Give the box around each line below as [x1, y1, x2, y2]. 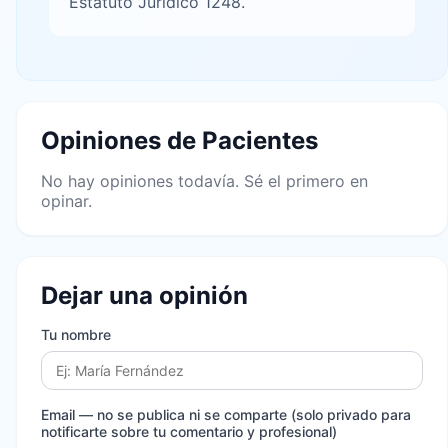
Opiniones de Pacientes [41, 126, 318, 155]
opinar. [41, 191, 92, 211]
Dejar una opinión [41, 281, 248, 310]
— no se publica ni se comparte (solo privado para [79, 406, 411, 423]
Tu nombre [41, 326, 111, 343]
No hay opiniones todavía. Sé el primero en [41, 171, 368, 191]
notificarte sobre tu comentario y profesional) [41, 423, 337, 440]
